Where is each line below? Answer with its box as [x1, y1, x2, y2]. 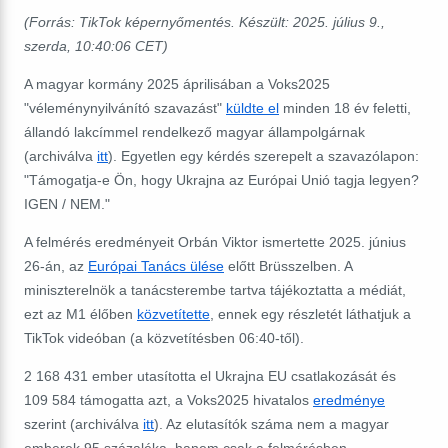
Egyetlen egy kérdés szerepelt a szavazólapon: [121, 147, 419, 164]
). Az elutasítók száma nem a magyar [154, 415, 389, 432]
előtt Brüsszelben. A [224, 257, 352, 274]
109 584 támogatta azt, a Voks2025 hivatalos [24, 391, 313, 408]
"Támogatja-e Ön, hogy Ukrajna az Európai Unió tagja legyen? [24, 171, 419, 188]
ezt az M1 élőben [24, 305, 137, 322]
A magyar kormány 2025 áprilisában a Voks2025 [24, 75, 330, 92]
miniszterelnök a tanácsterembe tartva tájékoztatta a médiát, [24, 281, 406, 298]
